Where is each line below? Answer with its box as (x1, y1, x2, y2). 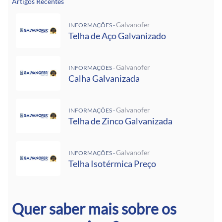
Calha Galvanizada (68, 73, 140, 84)
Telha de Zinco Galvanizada (68, 115, 172, 126)
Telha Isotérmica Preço (68, 158, 156, 169)
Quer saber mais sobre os (12, 200, 176, 218)
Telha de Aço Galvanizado (68, 30, 166, 41)
